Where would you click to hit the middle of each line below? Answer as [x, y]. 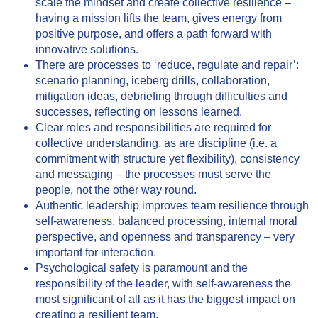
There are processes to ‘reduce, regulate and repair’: [167, 65]
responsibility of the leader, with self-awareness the [163, 284]
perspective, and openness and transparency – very [165, 237]
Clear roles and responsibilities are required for [153, 128]
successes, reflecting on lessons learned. [139, 112]
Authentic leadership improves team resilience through [172, 206]
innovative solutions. [87, 50]
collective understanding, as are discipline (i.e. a [156, 143]
